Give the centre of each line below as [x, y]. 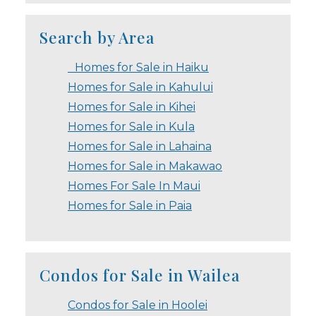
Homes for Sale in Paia [130, 205]
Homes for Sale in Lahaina [140, 146]
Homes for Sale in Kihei [132, 107]
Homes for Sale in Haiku [138, 67]
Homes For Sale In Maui [134, 186]
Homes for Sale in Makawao [145, 166]
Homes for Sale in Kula [131, 126]
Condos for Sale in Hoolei [138, 305]
